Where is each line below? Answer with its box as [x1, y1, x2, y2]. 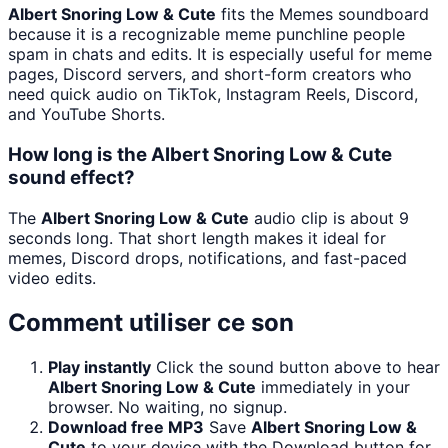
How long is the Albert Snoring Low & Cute [8, 142, 392, 166]
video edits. [8, 267, 96, 288]
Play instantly [48, 356, 151, 377]
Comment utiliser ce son [8, 307, 294, 337]
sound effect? [8, 165, 135, 189]
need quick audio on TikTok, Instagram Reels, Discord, [8, 84, 418, 105]
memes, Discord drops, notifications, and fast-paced [8, 247, 407, 268]
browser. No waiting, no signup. [48, 396, 287, 417]
